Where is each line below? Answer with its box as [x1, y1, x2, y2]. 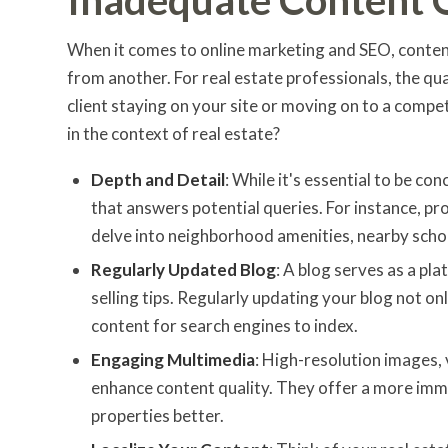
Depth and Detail [91, 168, 225, 190]
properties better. [91, 404, 224, 426]
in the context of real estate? [67, 123, 280, 145]
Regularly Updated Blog [91, 258, 276, 280]
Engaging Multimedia [91, 348, 255, 370]
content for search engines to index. [91, 314, 358, 336]
